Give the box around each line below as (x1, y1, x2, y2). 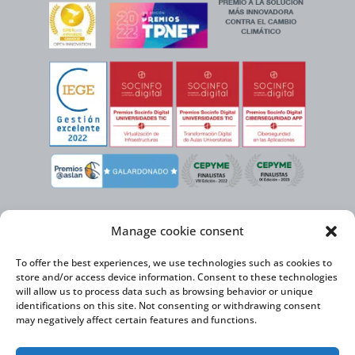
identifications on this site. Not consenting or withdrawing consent (16, 299, 321, 312)
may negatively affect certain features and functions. (16, 313, 257, 326)
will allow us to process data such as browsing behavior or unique (16, 284, 313, 298)
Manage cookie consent (111, 223, 244, 239)
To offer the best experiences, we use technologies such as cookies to (16, 256, 332, 269)
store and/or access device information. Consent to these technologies (16, 270, 338, 284)
